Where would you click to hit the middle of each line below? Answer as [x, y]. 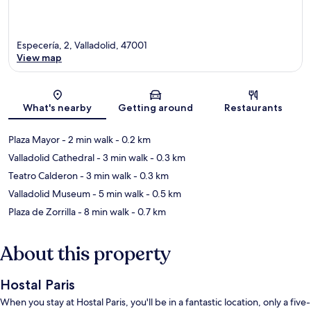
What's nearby [58, 108]
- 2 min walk [86, 140]
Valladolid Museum [49, 194]
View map [39, 58]
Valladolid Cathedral [51, 158]
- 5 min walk [117, 194]
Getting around [155, 108]
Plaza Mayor [34, 140]
